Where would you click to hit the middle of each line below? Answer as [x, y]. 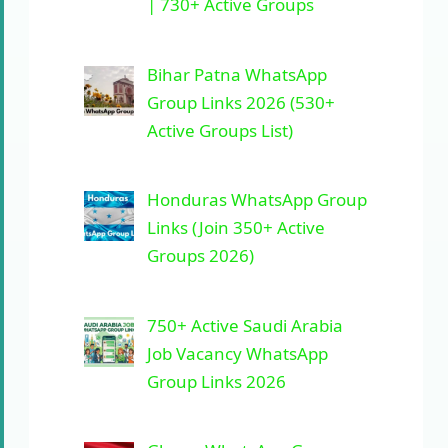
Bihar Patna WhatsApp [236, 74]
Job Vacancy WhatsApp [237, 353]
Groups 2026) [200, 255]
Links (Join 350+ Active [235, 227]
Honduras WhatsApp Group [256, 199]
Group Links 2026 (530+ [240, 102]
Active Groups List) [219, 130]
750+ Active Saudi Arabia [244, 325]
